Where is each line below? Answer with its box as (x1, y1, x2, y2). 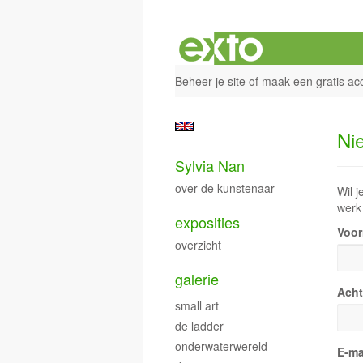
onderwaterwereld (175, 338, 267, 354)
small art (175, 297, 219, 314)
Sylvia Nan (175, 155, 245, 176)
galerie (175, 268, 219, 289)
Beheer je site (175, 73, 246, 89)
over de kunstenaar (175, 180, 275, 196)
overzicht (175, 237, 221, 253)
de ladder (175, 318, 224, 334)
